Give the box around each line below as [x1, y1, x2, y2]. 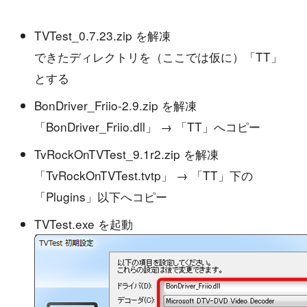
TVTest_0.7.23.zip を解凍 [34, 26, 175, 44]
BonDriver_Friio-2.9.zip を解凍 [34, 96, 204, 114]
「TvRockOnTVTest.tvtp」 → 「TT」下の [34, 166, 254, 184]
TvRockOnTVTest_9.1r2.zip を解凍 [34, 145, 226, 162]
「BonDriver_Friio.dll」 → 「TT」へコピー [34, 117, 261, 135]
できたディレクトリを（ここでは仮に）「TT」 [34, 47, 283, 65]
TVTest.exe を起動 [34, 214, 137, 232]
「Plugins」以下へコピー [34, 187, 168, 205]
